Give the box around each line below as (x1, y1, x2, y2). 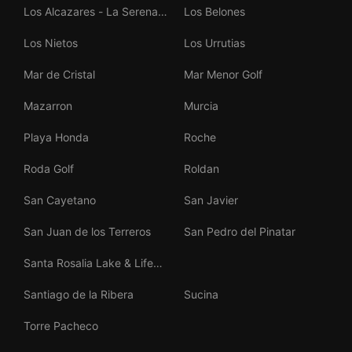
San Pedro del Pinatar (184, 225, 295, 238)
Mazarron (24, 99, 72, 112)
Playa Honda (24, 130, 89, 144)
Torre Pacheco (24, 319, 98, 332)
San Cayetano (24, 193, 96, 207)
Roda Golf (24, 162, 74, 175)
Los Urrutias (184, 36, 245, 49)
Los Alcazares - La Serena (24, 5, 158, 18)
